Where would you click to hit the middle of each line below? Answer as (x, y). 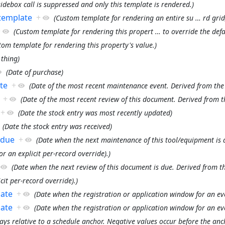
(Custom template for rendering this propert (83, 31)
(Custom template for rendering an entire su (123, 18)
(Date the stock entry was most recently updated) (95, 113)
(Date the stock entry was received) (57, 126)
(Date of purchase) (34, 72)
